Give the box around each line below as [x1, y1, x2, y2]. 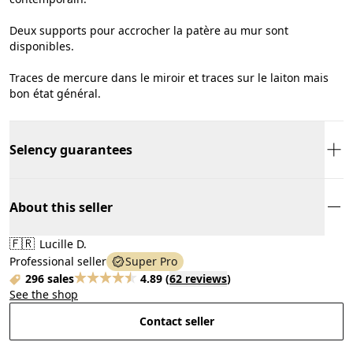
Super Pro [125, 253, 177, 269]
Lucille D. [36, 236, 87, 251]
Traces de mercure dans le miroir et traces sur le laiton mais [9, 69, 329, 85]
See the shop [9, 286, 78, 302]
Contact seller [139, 313, 214, 329]
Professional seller [9, 253, 106, 269]
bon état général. [9, 85, 101, 101]
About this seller [9, 198, 113, 216]
